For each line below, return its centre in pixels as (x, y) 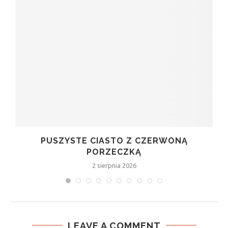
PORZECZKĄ (114, 152)
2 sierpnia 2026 (114, 165)
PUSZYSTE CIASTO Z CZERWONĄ (114, 140)
